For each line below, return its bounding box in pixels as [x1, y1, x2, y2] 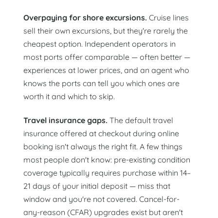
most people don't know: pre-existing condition [23, 154, 190, 164]
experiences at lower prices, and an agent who [23, 65, 189, 75]
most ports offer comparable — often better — [23, 52, 190, 62]
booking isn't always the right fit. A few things [23, 141, 182, 151]
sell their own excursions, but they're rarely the [23, 26, 188, 36]
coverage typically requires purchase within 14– [23, 167, 191, 178]
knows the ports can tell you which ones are [23, 78, 180, 89]
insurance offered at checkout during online [23, 128, 179, 138]
